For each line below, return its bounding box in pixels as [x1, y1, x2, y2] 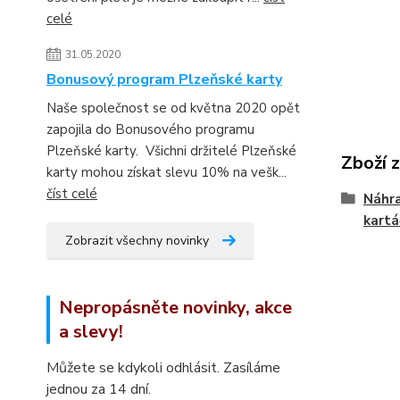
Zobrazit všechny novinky [65, 232, 209, 249]
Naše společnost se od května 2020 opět [46, 99, 300, 117]
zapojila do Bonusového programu [46, 121, 254, 138]
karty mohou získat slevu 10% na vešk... [46, 163, 287, 181]
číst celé [46, 185, 97, 203]
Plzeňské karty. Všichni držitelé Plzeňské [46, 142, 296, 160]
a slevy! [59, 320, 123, 344]
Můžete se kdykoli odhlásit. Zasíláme [46, 358, 280, 378]
